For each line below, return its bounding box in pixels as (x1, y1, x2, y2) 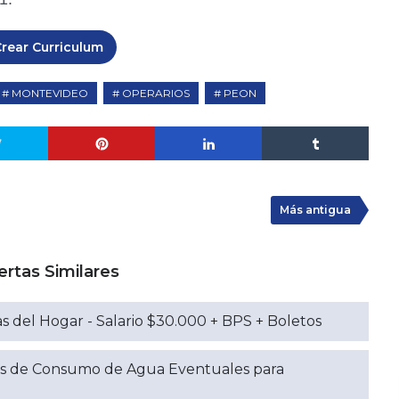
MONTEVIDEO (12, 86, 88, 100)
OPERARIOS (122, 86, 190, 100)
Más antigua (280, 203, 351, 216)
